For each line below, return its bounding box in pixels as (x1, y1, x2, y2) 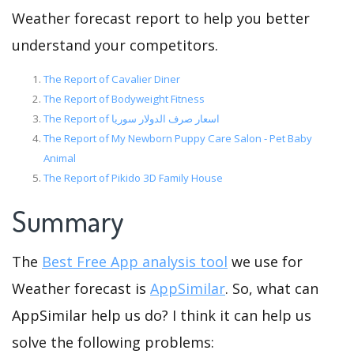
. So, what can (225, 278, 318, 298)
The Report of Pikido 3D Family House (43, 171, 223, 186)
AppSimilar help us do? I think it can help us (12, 305, 311, 325)
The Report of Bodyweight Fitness (43, 92, 205, 107)
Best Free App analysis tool (42, 251, 228, 271)
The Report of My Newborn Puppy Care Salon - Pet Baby (43, 131, 312, 146)
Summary (12, 202, 125, 239)
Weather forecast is (12, 278, 150, 298)
